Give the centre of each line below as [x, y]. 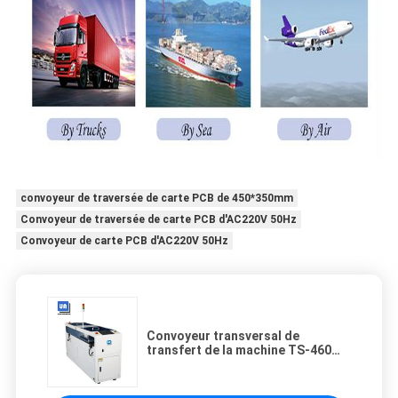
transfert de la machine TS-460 [239, 350]
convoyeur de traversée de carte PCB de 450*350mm [156, 199]
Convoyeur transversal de [223, 336]
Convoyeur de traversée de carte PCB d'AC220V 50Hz [158, 220]
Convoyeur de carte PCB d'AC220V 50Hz [124, 241]
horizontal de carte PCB [218, 379]
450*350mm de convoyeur [223, 365]
